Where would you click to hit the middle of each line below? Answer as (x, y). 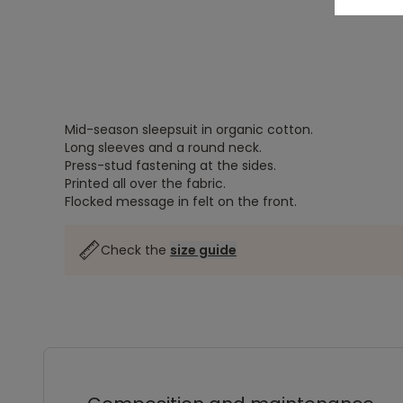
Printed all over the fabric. (145, 184)
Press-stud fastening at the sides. (170, 166)
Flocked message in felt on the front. (181, 201)
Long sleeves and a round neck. (163, 148)
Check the (135, 250)
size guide (203, 250)
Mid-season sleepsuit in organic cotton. (189, 130)
